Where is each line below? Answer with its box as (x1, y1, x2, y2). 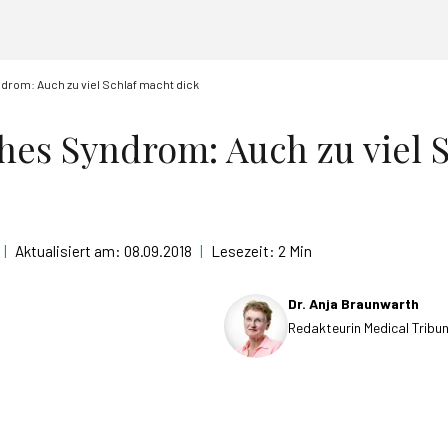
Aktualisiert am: (15, 242, 124, 260)
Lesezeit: (211, 242, 278, 260)
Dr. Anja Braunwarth (288, 295, 419, 312)
